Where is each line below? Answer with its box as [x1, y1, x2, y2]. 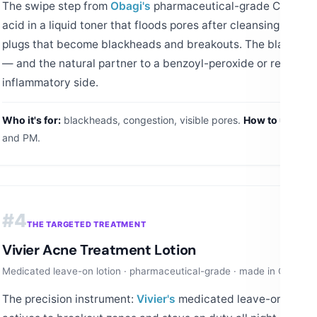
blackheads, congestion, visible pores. [61, 113, 243, 126]
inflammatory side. [2, 75, 98, 89]
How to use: [243, 113, 300, 126]
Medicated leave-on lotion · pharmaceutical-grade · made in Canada [2, 265, 313, 277]
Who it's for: [2, 113, 61, 126]
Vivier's [137, 292, 175, 306]
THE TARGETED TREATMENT [27, 219, 146, 229]
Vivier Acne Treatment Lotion [2, 240, 196, 259]
